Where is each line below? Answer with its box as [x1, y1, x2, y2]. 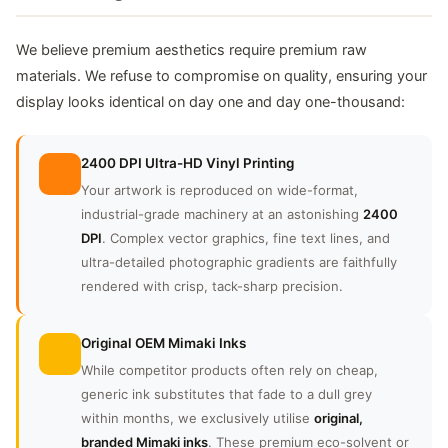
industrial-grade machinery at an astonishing [81, 206, 363, 223]
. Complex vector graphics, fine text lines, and [102, 230, 390, 247]
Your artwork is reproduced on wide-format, [81, 182, 358, 199]
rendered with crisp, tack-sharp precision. [81, 278, 343, 295]
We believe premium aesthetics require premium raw [16, 41, 367, 60]
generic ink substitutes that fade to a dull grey [81, 386, 372, 403]
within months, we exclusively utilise [81, 410, 314, 427]
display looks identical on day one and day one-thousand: [16, 93, 405, 112]
